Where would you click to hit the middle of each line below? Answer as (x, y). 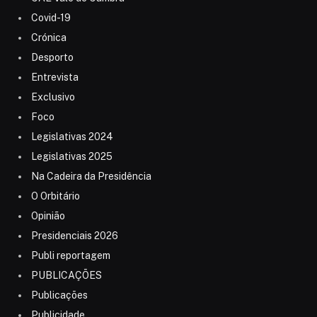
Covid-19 (51, 18)
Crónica (48, 38)
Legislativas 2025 (71, 157)
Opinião (48, 216)
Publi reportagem (70, 256)
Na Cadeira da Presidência (91, 177)
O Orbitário (55, 196)
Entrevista (54, 77)
